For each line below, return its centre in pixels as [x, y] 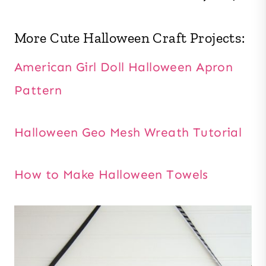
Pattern [38, 91]
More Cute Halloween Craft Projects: [130, 38]
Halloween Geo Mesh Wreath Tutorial [128, 133]
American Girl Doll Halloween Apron [124, 67]
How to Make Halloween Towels [111, 175]
